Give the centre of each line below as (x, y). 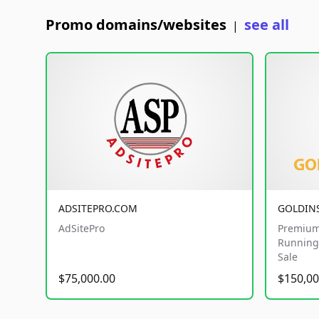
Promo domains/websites (136, 25)
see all (267, 25)
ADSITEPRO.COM (98, 208)
